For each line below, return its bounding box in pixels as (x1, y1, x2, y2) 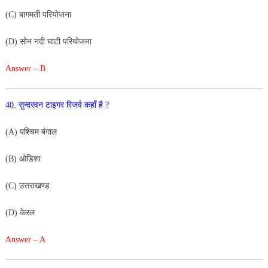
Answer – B (5, 63, 45, 73)
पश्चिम (19, 127, 41, 136)
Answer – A (5, 234, 45, 244)
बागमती (19, 10, 42, 19)
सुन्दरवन (18, 100, 45, 109)
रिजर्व (66, 100, 84, 109)
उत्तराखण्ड (19, 181, 52, 190)
